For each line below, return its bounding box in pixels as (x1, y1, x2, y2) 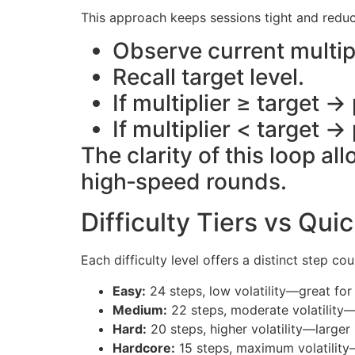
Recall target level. (113, 63, 304, 91)
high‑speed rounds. (81, 168, 287, 196)
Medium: (113, 301, 167, 318)
